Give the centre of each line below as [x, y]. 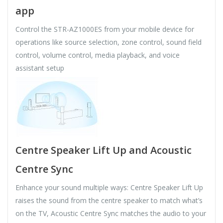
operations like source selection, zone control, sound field [109, 42]
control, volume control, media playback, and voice [98, 55]
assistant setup [40, 68]
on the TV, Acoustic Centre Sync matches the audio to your [111, 214]
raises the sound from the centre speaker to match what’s [109, 201]
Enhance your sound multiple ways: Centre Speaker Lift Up [109, 188]
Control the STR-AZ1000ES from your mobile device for [105, 29]
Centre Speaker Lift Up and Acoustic [104, 150]
